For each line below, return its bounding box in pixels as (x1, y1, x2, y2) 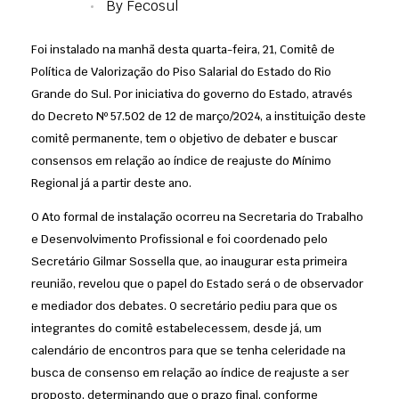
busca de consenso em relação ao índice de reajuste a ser (31, 364, 349, 380)
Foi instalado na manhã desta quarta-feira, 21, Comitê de (31, 41, 335, 57)
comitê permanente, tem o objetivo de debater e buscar (31, 130, 338, 146)
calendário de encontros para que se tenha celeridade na (31, 342, 346, 358)
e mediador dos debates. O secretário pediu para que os (31, 297, 338, 313)
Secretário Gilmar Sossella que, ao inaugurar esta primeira (31, 253, 347, 269)
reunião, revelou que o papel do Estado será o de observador (31, 275, 363, 291)
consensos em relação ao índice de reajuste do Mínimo (31, 152, 331, 168)
